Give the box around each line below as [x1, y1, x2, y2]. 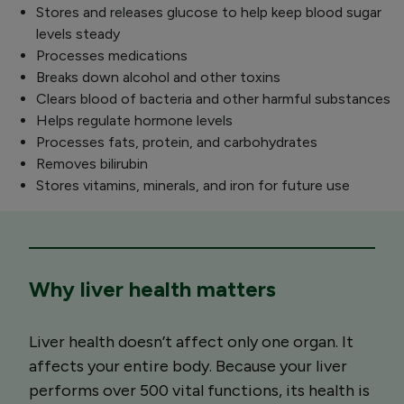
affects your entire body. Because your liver [29, 355, 347, 376]
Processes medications [36, 46, 188, 64]
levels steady [36, 24, 120, 42]
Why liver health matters [29, 275, 276, 302]
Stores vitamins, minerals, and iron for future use [36, 176, 350, 194]
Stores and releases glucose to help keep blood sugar [36, 3, 381, 21]
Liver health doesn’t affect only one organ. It [29, 331, 353, 352]
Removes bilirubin [36, 154, 148, 172]
